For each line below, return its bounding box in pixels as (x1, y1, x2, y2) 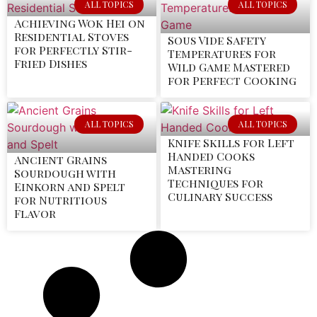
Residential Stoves (14, 29, 129, 45)
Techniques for (168, 175, 263, 191)
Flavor (14, 206, 56, 221)
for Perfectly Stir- (14, 42, 132, 58)
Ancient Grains (14, 152, 107, 168)
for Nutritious (14, 192, 107, 208)
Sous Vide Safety (168, 33, 266, 48)
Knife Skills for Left (168, 135, 294, 151)
